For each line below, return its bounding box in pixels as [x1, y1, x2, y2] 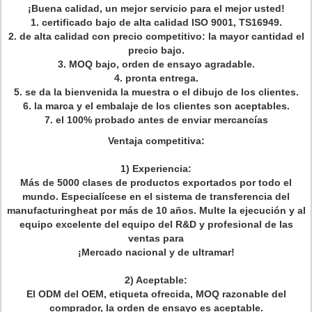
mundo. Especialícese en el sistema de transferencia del [22, 191, 290, 202]
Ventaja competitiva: [107, 135, 205, 146]
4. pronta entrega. [114, 72, 198, 84]
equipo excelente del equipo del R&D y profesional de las [19, 219, 293, 230]
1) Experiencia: [120, 163, 192, 174]
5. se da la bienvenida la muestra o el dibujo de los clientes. [13, 86, 299, 97]
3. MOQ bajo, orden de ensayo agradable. [57, 58, 255, 70]
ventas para [128, 233, 184, 244]
